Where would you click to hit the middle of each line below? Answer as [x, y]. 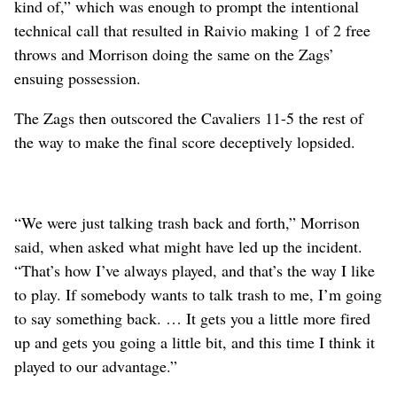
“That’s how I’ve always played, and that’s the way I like [195, 270]
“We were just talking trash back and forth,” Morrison [187, 222]
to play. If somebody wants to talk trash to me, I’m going [198, 294]
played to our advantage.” [96, 366]
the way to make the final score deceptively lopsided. [185, 141]
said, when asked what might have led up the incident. [188, 246]
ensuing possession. [78, 78]
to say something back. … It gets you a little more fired [192, 318]
